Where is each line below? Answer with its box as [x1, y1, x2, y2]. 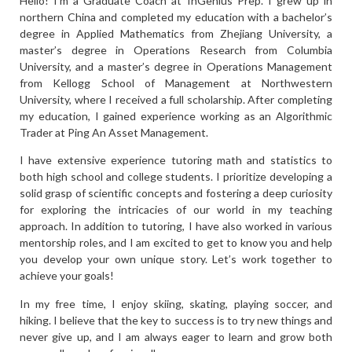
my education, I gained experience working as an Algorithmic [20, 109, 332, 123]
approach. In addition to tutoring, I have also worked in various [20, 219, 332, 233]
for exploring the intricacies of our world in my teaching [20, 203, 332, 217]
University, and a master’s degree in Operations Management [20, 60, 332, 73]
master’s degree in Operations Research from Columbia [20, 43, 332, 57]
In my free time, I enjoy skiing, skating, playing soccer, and [20, 296, 332, 310]
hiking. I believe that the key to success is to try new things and [20, 313, 332, 327]
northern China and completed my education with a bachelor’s [20, 10, 332, 24]
